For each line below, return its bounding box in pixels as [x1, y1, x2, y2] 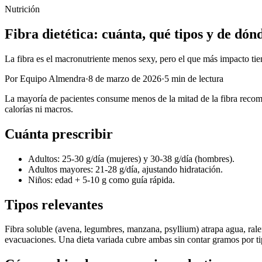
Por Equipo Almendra [5, 73, 85, 84]
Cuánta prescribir [5, 126, 113, 142]
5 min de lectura [164, 73, 223, 84]
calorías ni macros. [5, 104, 73, 114]
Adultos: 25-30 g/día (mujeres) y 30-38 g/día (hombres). [28, 153, 235, 164]
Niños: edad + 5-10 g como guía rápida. [28, 174, 175, 185]
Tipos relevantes [5, 196, 103, 212]
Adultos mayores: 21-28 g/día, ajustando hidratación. [28, 164, 223, 174]
